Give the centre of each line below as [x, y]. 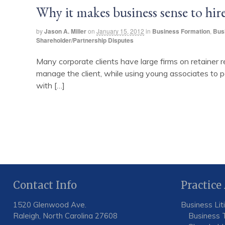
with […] [50, 86]
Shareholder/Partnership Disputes [85, 40]
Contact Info [45, 185]
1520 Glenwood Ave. [49, 204]
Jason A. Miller [65, 31]
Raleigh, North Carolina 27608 [65, 215]
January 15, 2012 [120, 31]
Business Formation [181, 31]
